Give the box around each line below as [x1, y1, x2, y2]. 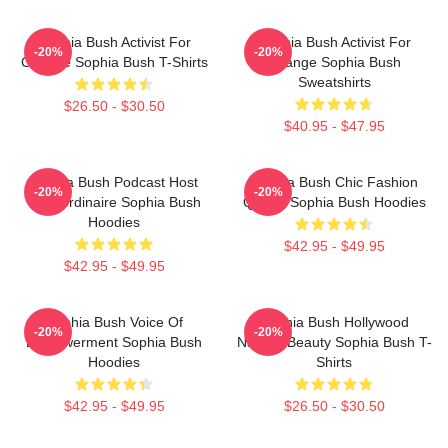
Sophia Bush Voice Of [45, 313, 183, 330]
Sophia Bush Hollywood [259, 313, 409, 330]
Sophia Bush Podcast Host [30, 173, 198, 190]
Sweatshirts [297, 73, 371, 90]
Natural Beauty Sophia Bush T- [236, 333, 432, 350]
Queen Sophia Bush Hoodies [242, 193, 426, 210]
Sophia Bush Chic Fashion [250, 173, 418, 190]
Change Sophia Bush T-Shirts [20, 53, 208, 70]
